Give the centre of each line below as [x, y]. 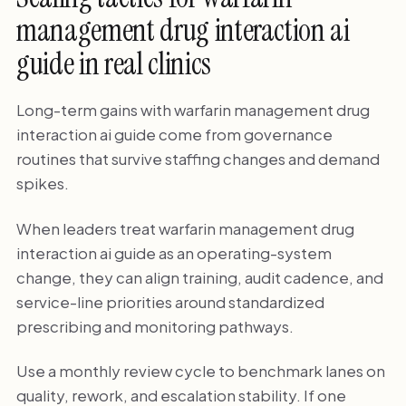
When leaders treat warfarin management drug [185, 228]
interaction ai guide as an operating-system [174, 252]
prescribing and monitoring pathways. [155, 326]
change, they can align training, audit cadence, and [199, 277]
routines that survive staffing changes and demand [198, 159]
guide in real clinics [113, 64]
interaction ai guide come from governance [174, 135]
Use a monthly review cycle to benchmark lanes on [200, 371]
